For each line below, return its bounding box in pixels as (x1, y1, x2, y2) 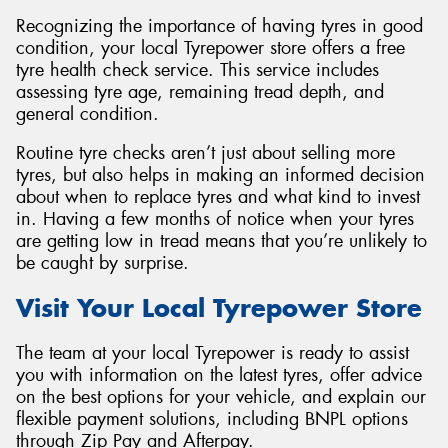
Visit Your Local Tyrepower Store (16, 291, 422, 324)
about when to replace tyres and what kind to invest (16, 185, 420, 210)
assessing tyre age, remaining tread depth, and (16, 79, 384, 104)
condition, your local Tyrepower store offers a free (16, 35, 405, 60)
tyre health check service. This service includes (16, 57, 379, 82)
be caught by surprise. (16, 251, 189, 276)
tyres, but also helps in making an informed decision (16, 163, 425, 188)
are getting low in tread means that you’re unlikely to (16, 229, 427, 254)
